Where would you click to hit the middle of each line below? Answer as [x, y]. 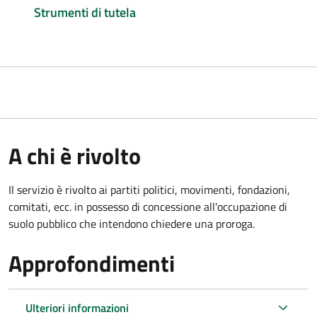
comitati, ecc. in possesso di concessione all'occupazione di [148, 206]
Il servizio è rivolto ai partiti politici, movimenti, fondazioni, [149, 189]
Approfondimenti [92, 263]
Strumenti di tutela [85, 12]
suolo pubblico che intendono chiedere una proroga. [132, 223]
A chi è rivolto [75, 155]
